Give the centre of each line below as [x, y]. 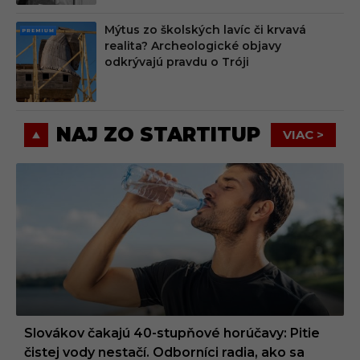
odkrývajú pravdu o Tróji [177, 61]
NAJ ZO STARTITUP [158, 134]
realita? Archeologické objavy [193, 45]
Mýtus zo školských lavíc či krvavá [205, 29]
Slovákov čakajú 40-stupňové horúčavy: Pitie [172, 333]
